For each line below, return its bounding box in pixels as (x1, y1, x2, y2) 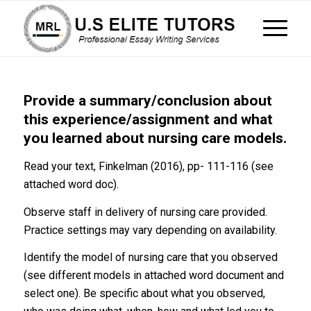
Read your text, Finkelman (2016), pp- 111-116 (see (23, 160, 274, 173)
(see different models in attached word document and (23, 269, 284, 283)
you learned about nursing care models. (23, 130, 287, 146)
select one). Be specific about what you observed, (23, 287, 265, 301)
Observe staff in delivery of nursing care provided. (23, 205, 267, 219)
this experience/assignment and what (23, 111, 273, 128)
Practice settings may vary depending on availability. (23, 223, 277, 237)
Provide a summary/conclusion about (23, 92, 272, 109)
